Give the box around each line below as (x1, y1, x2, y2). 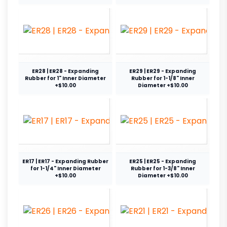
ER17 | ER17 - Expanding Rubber (22, 158, 108, 166)
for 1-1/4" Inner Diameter (30, 165, 101, 173)
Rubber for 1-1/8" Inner (131, 74, 195, 83)
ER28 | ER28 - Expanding (32, 67, 99, 75)
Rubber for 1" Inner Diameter (25, 74, 106, 83)
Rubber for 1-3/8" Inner (130, 165, 195, 173)
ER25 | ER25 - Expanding (129, 158, 196, 166)
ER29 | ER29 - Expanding (129, 67, 196, 75)
